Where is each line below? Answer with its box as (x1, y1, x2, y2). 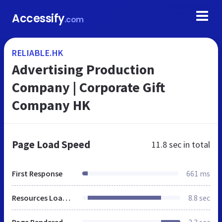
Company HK (12, 96, 90, 114)
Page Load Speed (12, 138, 90, 151)
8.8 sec (188, 193, 210, 203)
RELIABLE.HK (12, 47, 63, 58)
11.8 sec (152, 139, 181, 150)
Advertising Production (12, 60, 155, 78)
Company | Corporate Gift (12, 78, 165, 96)
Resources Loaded (62, 193, 70, 203)
